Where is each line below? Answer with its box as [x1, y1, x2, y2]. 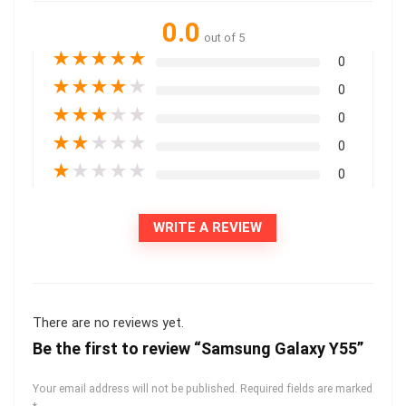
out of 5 [203, 30, 245, 44]
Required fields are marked [240, 382, 372, 395]
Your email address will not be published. [33, 382, 237, 395]
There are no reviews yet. [33, 314, 184, 331]
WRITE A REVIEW [153, 218, 262, 236]
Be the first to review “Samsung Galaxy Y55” [33, 338, 363, 358]
